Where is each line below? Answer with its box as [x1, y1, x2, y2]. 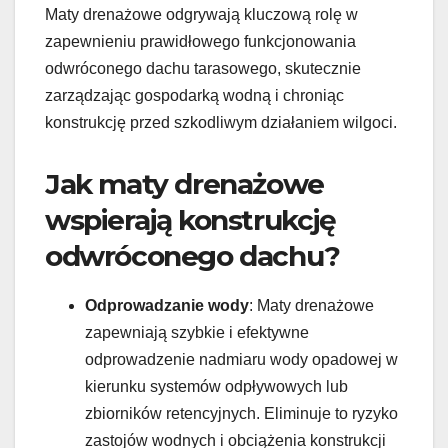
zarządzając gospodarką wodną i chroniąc [45, 87, 344, 105]
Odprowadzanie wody [85, 297, 249, 315]
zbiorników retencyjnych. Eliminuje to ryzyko [85, 405, 398, 423]
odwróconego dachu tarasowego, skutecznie [45, 60, 361, 78]
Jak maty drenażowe [45, 167, 324, 202]
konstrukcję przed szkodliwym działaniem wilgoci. [45, 114, 397, 132]
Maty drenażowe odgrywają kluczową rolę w [45, 6, 358, 24]
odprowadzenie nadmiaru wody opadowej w [85, 351, 398, 369]
